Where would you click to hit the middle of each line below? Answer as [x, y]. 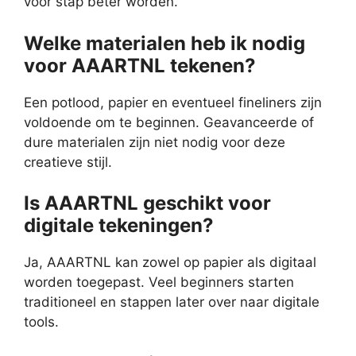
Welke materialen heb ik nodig [164, 43]
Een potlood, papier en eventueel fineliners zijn [173, 102]
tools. [41, 322]
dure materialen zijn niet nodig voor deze [155, 142]
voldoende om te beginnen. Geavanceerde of [169, 122]
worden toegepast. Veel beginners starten [159, 282]
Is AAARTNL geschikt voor [147, 203]
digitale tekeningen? [119, 226]
